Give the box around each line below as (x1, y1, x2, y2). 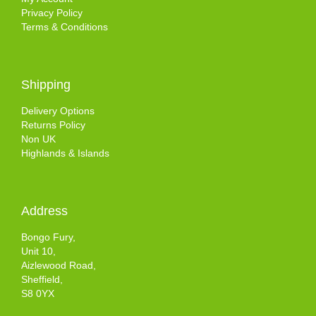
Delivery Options (21, 105, 95, 117)
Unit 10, (21, 245, 56, 257)
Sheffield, (21, 274, 63, 286)
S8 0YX (21, 288, 54, 300)
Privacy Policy (21, 7, 83, 19)
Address (21, 204, 68, 219)
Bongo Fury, (21, 231, 75, 243)
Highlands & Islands (21, 147, 109, 159)
